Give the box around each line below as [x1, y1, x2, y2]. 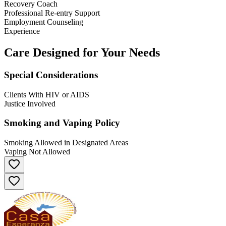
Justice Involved [4, 99, 55, 108]
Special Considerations [4, 69, 98, 80]
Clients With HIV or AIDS [4, 90, 89, 99]
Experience [4, 27, 40, 36]
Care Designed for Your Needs [4, 45, 160, 59]
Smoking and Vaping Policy [4, 118, 120, 129]
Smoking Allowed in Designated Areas [4, 138, 128, 147]
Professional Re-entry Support [4, 9, 100, 18]
